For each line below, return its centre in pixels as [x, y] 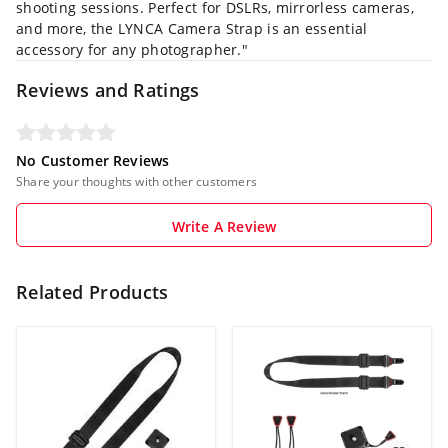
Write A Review [224, 226]
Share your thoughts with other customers [136, 181]
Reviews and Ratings [108, 90]
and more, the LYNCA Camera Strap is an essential [192, 28]
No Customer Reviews [93, 160]
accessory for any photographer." [132, 49]
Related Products [92, 292]
